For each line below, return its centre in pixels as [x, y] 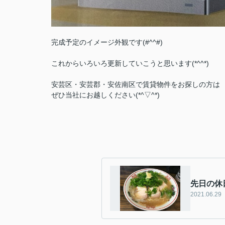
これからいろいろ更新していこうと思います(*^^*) [130, 63]
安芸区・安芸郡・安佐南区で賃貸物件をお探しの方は [136, 84]
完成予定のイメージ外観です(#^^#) [107, 42]
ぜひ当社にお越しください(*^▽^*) [105, 95]
